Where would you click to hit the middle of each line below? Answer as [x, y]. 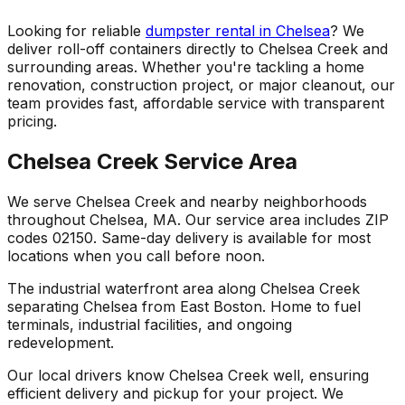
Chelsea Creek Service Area [152, 162]
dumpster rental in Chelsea [238, 31]
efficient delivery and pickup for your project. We [175, 394]
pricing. [32, 122]
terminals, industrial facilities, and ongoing [150, 325]
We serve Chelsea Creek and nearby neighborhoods [187, 202]
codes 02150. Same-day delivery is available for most [189, 238]
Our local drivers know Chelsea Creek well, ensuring [188, 376]
